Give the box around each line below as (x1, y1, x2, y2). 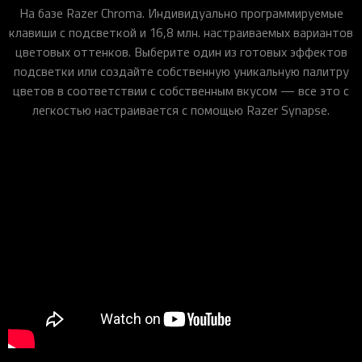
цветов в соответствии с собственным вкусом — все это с (13, 82, 349, 100)
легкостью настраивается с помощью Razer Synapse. (32, 101, 330, 120)
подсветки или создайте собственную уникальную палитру (13, 62, 349, 81)
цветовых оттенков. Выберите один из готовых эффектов (15, 43, 347, 61)
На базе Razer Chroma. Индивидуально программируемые (19, 4, 343, 23)
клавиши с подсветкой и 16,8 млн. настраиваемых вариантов (9, 23, 353, 42)
